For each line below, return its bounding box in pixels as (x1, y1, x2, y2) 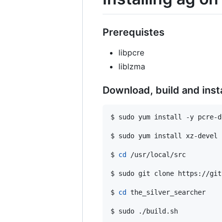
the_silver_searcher (126, 188, 206, 196)
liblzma (118, 61, 145, 71)
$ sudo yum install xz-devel (111, 131, 218, 140)
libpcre (118, 47, 144, 57)
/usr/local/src (126, 150, 186, 159)
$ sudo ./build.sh (111, 207, 178, 215)
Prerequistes (103, 26, 165, 38)
